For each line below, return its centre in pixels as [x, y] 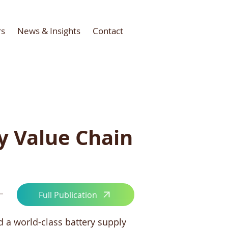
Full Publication [68, 195]
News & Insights [49, 31]
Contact [108, 31]
